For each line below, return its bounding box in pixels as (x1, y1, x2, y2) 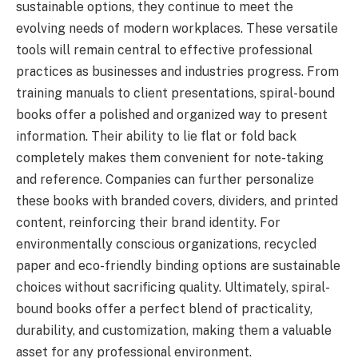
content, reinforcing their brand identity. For (16, 214, 280, 230)
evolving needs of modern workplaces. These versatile (16, 20, 338, 36)
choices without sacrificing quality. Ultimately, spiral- (16, 279, 330, 295)
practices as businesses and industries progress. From (16, 63, 339, 79)
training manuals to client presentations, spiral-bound (16, 85, 335, 101)
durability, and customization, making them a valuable (16, 322, 332, 338)
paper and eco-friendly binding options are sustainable (16, 257, 340, 273)
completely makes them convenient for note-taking (16, 149, 324, 165)
